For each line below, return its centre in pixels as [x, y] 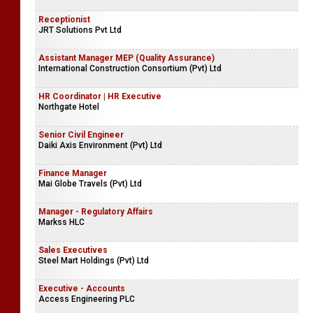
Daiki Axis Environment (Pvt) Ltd [100, 145]
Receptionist [64, 19]
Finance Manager [73, 173]
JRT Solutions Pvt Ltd [80, 30]
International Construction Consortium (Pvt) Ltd [130, 68]
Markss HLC [61, 222]
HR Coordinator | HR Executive [100, 96]
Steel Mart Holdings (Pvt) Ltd [94, 260]
